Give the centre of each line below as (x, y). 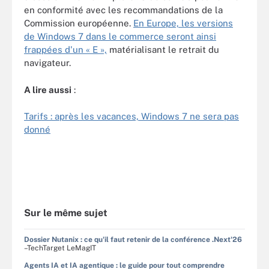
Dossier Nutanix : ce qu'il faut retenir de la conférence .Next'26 (133, 239)
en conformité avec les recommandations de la (123, 10)
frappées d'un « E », (65, 50)
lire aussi (52, 89)
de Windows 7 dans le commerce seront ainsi (120, 36)
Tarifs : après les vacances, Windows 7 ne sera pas (131, 116)
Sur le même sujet (66, 213)
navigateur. (47, 63)
